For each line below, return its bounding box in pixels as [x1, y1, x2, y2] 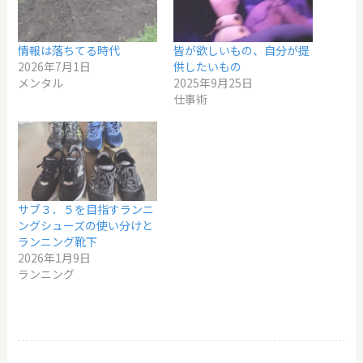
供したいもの [173, 58, 241, 75]
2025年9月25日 [173, 74, 253, 91]
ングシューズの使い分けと [18, 216, 154, 233]
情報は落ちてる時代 [18, 41, 121, 58]
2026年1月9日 [18, 249, 92, 266]
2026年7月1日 [18, 58, 92, 75]
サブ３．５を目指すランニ [18, 200, 155, 217]
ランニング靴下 [18, 233, 98, 250]
